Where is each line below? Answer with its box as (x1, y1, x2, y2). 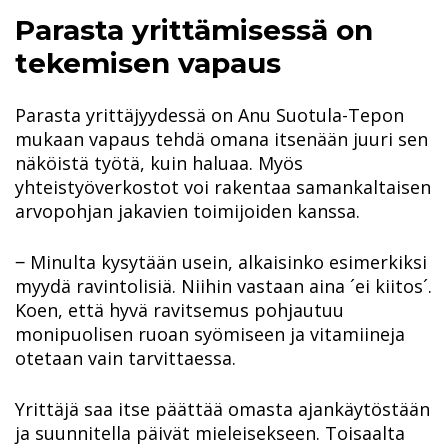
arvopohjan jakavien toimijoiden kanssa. (15, 198, 360, 223)
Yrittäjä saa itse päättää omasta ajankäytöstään (15, 396, 430, 421)
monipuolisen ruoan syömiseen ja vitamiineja (15, 321, 405, 346)
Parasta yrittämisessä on (15, 12, 373, 47)
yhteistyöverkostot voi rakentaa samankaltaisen (15, 174, 431, 199)
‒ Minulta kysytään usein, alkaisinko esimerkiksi (15, 249, 427, 274)
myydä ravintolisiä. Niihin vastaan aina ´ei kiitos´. (15, 273, 432, 298)
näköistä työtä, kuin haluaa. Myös (15, 150, 303, 175)
